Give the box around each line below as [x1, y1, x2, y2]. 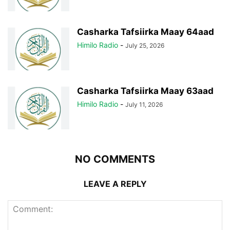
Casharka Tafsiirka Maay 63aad [77, 85, 214, 96]
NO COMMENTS [75, 152, 155, 165]
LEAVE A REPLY [83, 178, 147, 189]
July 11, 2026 [125, 100, 163, 108]
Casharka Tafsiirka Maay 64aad [77, 26, 214, 37]
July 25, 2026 [125, 41, 164, 49]
